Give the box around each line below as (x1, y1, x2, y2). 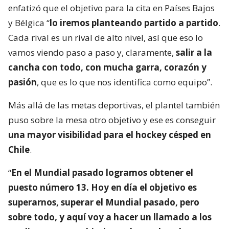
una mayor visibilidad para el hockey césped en (8, 129, 211, 141)
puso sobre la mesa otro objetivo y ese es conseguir (8, 114, 216, 126)
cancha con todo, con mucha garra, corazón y (8, 61, 207, 74)
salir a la (176, 47, 212, 59)
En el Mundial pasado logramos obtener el (11, 167, 193, 179)
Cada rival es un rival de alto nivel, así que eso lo (8, 32, 203, 44)
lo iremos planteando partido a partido (50, 17, 218, 29)
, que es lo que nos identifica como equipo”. (37, 76, 212, 88)
